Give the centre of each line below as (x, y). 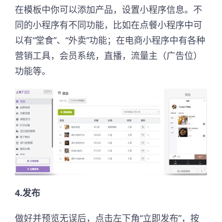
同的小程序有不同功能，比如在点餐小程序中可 (109, 25)
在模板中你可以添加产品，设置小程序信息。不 (109, 9)
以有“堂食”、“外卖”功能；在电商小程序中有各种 (110, 40)
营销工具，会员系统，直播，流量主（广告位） (109, 55)
